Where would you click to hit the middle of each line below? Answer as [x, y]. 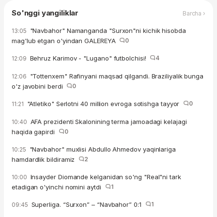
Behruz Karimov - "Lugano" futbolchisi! [89, 58]
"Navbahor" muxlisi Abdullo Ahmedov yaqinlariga [101, 149]
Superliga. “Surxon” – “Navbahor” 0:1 [87, 205]
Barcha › [194, 13]
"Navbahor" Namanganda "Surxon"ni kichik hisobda [107, 31]
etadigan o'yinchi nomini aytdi [58, 187]
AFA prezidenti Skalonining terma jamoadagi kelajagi [108, 122]
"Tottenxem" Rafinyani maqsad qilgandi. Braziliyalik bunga [116, 76]
